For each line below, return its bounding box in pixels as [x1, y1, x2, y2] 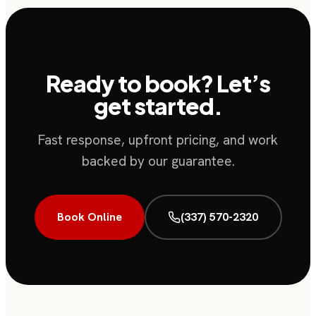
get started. [93, 91, 223, 120]
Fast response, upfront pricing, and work [38, 130, 278, 149]
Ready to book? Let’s [45, 68, 271, 97]
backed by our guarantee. [81, 152, 235, 170]
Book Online [56, 209, 122, 225]
